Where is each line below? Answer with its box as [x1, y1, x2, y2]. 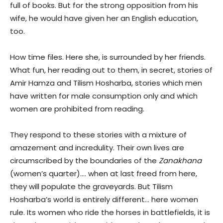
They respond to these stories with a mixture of [10, 129, 187, 140]
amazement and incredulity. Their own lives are [10, 142, 184, 153]
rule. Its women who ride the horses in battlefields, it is [10, 207, 210, 218]
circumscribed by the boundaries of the [10, 155, 159, 166]
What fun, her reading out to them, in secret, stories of [10, 65, 213, 76]
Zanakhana [159, 155, 202, 166]
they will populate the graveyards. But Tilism [10, 181, 173, 192]
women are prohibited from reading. [10, 104, 144, 114]
